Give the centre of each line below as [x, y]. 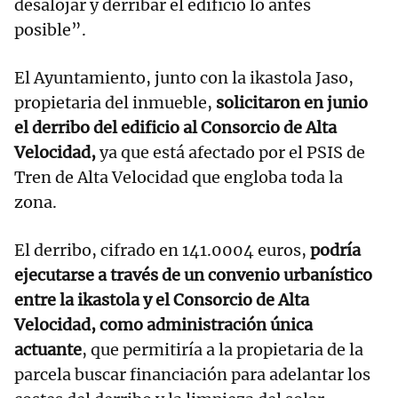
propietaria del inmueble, [115, 103]
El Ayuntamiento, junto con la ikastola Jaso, [184, 78]
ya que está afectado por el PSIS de [231, 153]
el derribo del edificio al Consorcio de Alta [175, 128]
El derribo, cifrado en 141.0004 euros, [162, 251]
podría [335, 251]
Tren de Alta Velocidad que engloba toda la [179, 178]
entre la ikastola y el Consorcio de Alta [162, 300]
